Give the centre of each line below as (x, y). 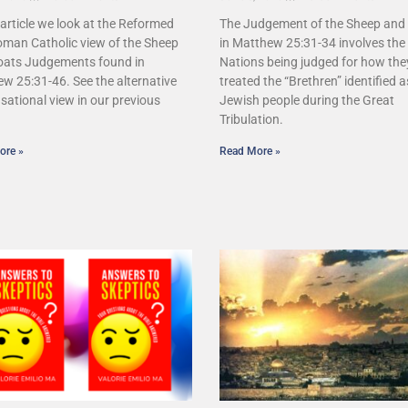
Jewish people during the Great (306, 101)
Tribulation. (251, 120)
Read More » (250, 152)
